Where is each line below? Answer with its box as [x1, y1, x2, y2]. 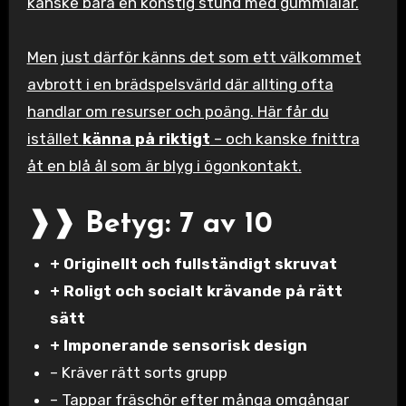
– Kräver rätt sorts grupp [50, 362, 228, 382]
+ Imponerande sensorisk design [50, 335, 308, 354]
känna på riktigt [82, 130, 210, 149]
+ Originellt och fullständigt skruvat [50, 254, 338, 273]
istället [26, 130, 82, 149]
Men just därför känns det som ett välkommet [26, 48, 362, 67]
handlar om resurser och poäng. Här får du [26, 102, 329, 121]
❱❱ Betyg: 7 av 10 [26, 210, 273, 240]
